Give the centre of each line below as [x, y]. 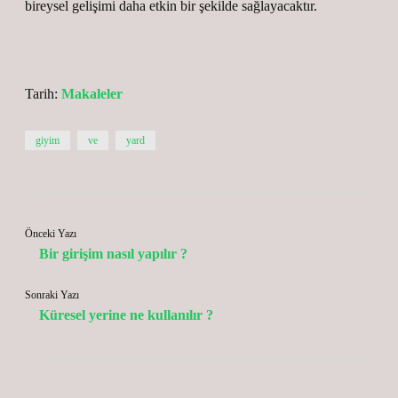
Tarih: [43, 94]
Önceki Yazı [51, 234]
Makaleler [92, 94]
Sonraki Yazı [52, 295]
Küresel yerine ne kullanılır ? [126, 315]
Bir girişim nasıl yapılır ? [113, 254]
